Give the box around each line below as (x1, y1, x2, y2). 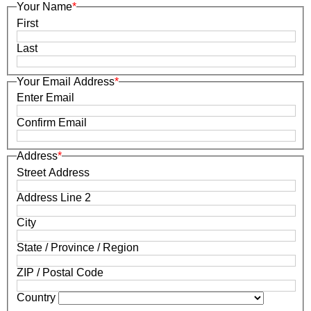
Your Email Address (17, 75, 115, 87)
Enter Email (17, 92, 74, 104)
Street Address (17, 166, 90, 178)
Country (17, 291, 56, 303)
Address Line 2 (17, 191, 91, 203)
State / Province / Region (17, 241, 139, 253)
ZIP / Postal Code (17, 266, 103, 278)
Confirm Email (17, 117, 87, 129)
